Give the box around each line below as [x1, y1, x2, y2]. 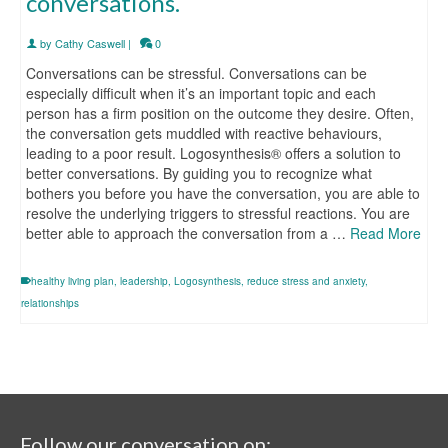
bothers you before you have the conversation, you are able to [26, 183, 420, 204]
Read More [350, 223, 421, 244]
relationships [21, 296, 79, 311]
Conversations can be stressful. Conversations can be [26, 63, 367, 84]
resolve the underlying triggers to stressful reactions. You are [26, 203, 410, 224]
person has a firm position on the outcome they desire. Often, [26, 103, 414, 124]
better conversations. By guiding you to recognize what [26, 163, 372, 184]
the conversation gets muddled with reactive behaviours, [26, 123, 382, 144]
